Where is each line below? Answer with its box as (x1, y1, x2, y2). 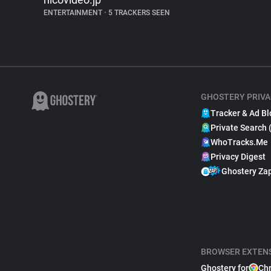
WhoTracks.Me (211, 137, 268, 147)
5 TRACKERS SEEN (106, 8, 170, 17)
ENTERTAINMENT (44, 8, 104, 17)
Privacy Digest (211, 152, 266, 162)
